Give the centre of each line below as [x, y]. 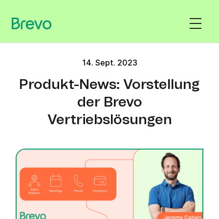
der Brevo [109, 103]
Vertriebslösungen [109, 120]
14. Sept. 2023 [109, 63]
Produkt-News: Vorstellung [109, 85]
